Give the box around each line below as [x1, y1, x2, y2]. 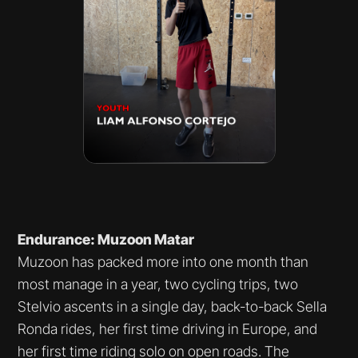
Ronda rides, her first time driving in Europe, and [18, 320, 318, 338]
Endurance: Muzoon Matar [18, 231, 195, 249]
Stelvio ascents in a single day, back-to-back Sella [18, 298, 328, 316]
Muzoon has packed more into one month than [18, 253, 309, 271]
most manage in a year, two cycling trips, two [18, 276, 299, 293]
